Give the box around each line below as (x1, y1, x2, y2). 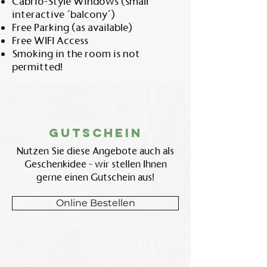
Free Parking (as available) (12, 21, 138, 34)
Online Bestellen (55, 197, 135, 209)
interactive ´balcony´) (12, 8, 115, 21)
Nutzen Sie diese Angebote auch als (17, 145, 174, 157)
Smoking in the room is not (12, 47, 140, 60)
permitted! (12, 60, 68, 73)
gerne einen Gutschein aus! (36, 171, 154, 184)
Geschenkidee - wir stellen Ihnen (24, 158, 167, 170)
